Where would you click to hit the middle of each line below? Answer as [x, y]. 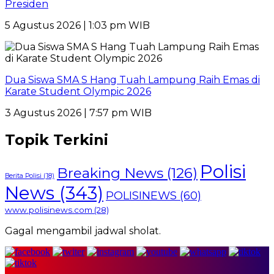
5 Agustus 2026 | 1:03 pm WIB [77, 25]
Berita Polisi [23, 176]
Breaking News [110, 173]
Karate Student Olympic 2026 [78, 91]
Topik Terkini [57, 139]
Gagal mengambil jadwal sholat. [83, 231]
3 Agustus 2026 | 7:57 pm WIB [78, 113]
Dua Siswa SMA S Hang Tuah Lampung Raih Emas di [132, 80]
